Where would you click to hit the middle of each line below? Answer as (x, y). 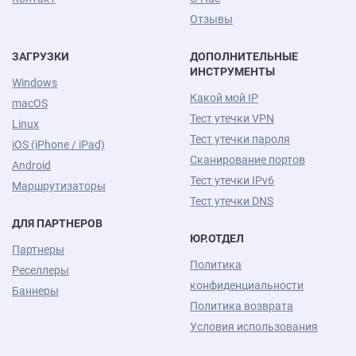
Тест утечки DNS (232, 201)
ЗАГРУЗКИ (41, 57)
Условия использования (254, 327)
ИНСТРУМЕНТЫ (232, 72)
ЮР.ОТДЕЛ (217, 239)
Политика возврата (242, 306)
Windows (35, 83)
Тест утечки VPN (232, 119)
